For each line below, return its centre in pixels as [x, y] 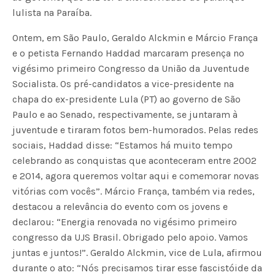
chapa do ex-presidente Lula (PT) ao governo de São [127, 99]
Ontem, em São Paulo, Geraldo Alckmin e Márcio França [135, 37]
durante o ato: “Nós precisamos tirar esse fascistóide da [137, 268]
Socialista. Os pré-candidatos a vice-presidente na [123, 83]
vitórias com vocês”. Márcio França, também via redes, [134, 191]
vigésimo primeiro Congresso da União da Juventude [131, 68]
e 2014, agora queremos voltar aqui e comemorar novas [136, 176]
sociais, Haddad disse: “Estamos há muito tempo [123, 145]
